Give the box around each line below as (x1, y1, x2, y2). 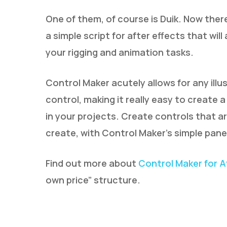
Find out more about (46, 157, 138, 169)
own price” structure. (46, 174, 140, 186)
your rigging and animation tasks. (46, 46, 194, 58)
